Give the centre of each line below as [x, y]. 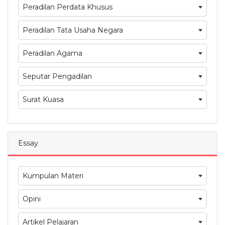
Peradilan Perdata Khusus [68, 7]
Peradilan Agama [52, 53]
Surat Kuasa [43, 99]
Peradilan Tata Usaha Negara [73, 30]
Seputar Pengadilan [57, 76]
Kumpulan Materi [53, 176]
